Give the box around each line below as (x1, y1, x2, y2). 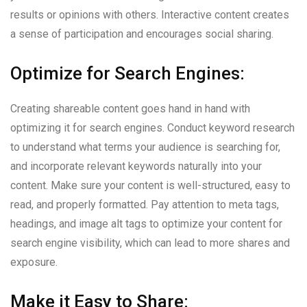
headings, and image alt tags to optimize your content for (10, 217, 282, 230)
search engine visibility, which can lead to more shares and (10, 236, 290, 249)
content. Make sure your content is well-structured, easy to (10, 179, 291, 192)
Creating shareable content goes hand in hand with (10, 102, 250, 115)
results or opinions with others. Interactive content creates (10, 8, 289, 21)
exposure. (10, 256, 58, 269)
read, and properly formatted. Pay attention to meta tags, (10, 198, 279, 211)
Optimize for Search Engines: (10, 63, 245, 84)
